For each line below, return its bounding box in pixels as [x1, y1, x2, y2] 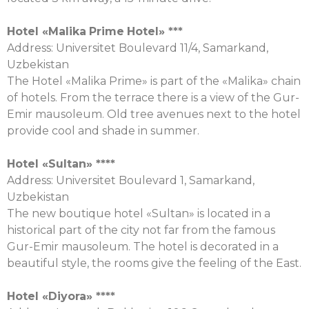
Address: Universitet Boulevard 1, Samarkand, [7, 174, 255, 187]
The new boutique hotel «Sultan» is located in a [7, 207, 270, 220]
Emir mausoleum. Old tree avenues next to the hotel [7, 108, 301, 121]
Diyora [48, 290, 86, 303]
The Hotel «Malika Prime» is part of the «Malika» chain [7, 74, 301, 88]
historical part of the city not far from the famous [7, 223, 275, 237]
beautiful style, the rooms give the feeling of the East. [7, 257, 301, 270]
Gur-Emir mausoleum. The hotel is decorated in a [7, 240, 279, 253]
